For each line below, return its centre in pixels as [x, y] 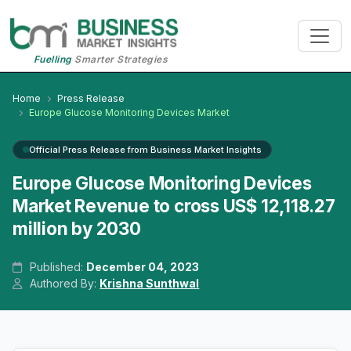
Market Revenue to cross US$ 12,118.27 [174, 206]
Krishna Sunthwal [150, 284]
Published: [57, 267]
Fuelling [52, 60]
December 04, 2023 [143, 267]
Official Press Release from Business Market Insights [145, 150]
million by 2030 [77, 229]
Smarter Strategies [120, 60]
